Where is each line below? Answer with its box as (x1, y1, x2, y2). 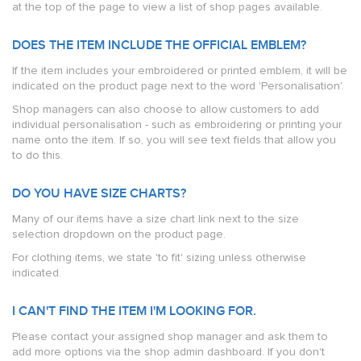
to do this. (12, 148, 63, 162)
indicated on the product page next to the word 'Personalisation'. (12, 79, 344, 93)
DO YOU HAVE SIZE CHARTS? (12, 186, 186, 201)
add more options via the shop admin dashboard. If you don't (12, 345, 325, 359)
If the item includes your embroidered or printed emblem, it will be (12, 64, 347, 77)
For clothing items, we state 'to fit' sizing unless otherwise (12, 251, 306, 264)
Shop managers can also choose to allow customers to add (12, 102, 319, 116)
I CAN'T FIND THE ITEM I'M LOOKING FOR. (12, 304, 256, 319)
